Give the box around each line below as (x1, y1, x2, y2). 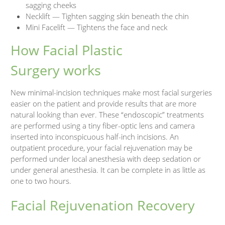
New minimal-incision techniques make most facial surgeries (11, 87, 212, 98)
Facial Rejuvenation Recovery (11, 196, 195, 215)
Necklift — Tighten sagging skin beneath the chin (26, 11, 189, 21)
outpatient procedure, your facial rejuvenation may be (11, 143, 193, 153)
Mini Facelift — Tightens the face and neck (26, 22, 168, 32)
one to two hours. (11, 176, 72, 186)
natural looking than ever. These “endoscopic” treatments (11, 109, 204, 120)
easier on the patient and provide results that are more (11, 98, 197, 109)
